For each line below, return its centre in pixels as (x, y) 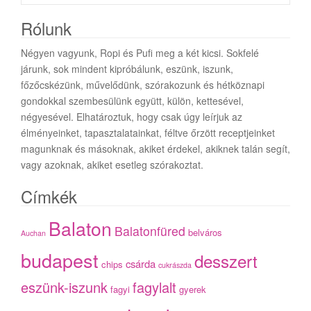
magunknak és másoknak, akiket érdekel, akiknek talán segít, (155, 149)
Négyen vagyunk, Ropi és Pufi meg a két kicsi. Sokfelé (140, 53)
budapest (60, 260)
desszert (226, 261)
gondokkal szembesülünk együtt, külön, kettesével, (132, 101)
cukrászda (175, 265)
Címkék (49, 196)
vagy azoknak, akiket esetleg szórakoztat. (112, 165)
